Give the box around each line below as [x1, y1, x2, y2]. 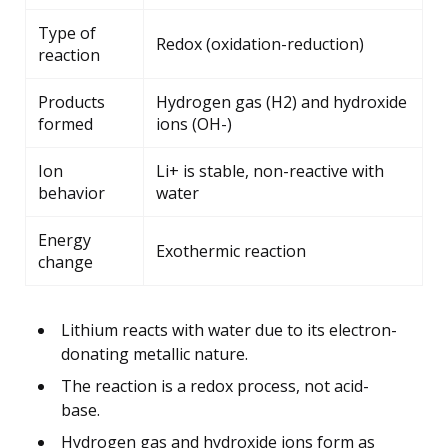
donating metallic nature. [61, 342, 248, 365]
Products [38, 90, 105, 113]
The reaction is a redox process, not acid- [61, 374, 369, 397]
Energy [38, 228, 91, 251]
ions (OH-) [156, 112, 232, 135]
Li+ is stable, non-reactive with [156, 159, 384, 182]
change [38, 250, 93, 273]
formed [38, 112, 93, 135]
